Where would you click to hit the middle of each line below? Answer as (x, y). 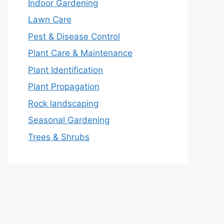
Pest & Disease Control (74, 36)
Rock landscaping (63, 103)
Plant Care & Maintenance (80, 53)
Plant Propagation (64, 87)
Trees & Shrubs (59, 137)
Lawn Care (50, 20)
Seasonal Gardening (69, 120)
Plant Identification (65, 70)
